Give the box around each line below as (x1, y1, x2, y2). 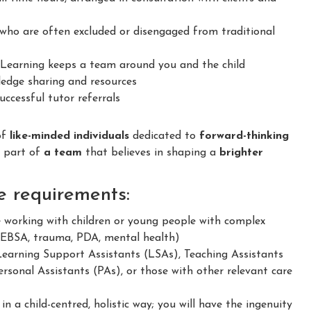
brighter (219, 147, 263, 159)
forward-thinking (199, 131, 289, 142)
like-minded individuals (10, 131, 129, 142)
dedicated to (129, 131, 199, 142)
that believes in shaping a (82, 147, 219, 159)
